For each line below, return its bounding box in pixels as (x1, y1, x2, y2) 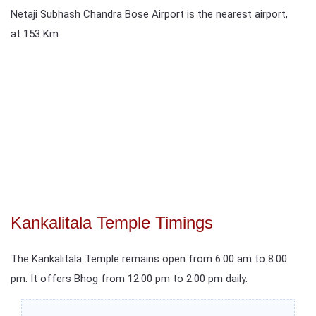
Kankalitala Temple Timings (11, 212, 213, 232)
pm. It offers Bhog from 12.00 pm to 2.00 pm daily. (11, 272, 248, 285)
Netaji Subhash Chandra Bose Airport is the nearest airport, (11, 7, 288, 20)
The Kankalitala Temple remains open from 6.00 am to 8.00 (11, 252, 287, 265)
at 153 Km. (11, 27, 61, 40)
